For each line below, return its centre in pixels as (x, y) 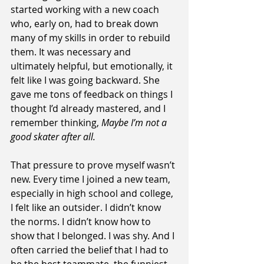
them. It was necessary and (72, 52)
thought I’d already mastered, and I (89, 109)
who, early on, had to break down (86, 24)
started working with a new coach (86, 10)
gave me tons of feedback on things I (93, 95)
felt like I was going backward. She (86, 80)
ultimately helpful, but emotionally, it (93, 66)
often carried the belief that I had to (91, 250)
